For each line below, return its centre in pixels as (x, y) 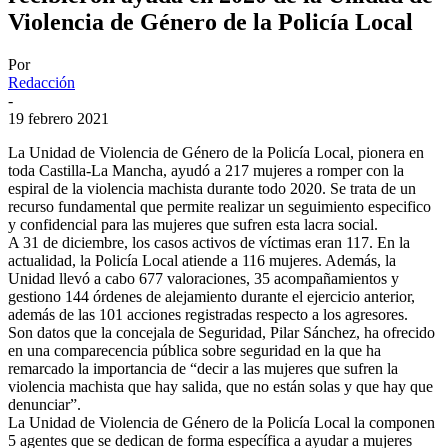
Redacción (41, 82)
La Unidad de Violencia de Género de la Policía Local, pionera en (216, 152)
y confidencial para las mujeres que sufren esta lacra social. (193, 224)
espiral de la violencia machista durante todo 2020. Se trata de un (212, 188)
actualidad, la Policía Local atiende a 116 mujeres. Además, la (202, 260)
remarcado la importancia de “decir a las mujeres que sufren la (203, 368)
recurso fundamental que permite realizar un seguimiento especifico (219, 206)
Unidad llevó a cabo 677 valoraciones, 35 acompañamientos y (203, 278)
